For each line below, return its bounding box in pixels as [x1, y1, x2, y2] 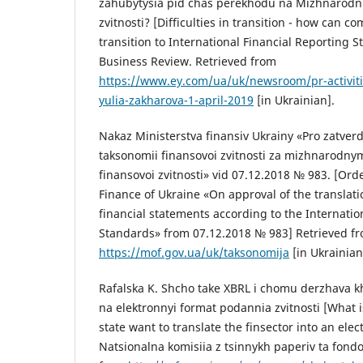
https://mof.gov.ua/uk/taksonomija [99, 245, 289, 261]
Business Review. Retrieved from [99, 53, 276, 70]
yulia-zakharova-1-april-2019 [99, 92, 254, 109]
